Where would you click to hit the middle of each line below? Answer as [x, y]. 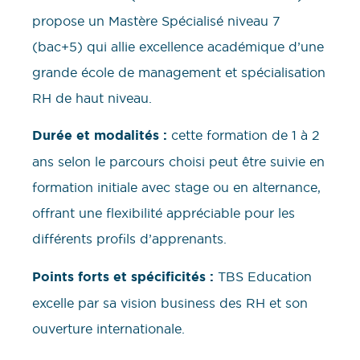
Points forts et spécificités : [123, 276]
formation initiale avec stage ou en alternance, [176, 188]
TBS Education [263, 276]
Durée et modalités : [100, 136]
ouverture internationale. [108, 328]
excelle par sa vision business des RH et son [170, 303]
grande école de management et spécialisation [179, 73]
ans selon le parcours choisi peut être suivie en [178, 162]
